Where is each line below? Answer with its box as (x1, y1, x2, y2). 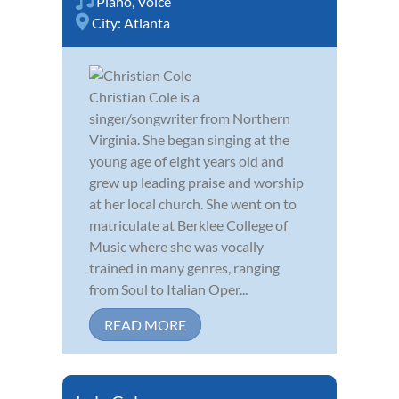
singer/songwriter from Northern (89, 110, 290, 127)
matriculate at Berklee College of (89, 216, 288, 234)
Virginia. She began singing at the (89, 131, 289, 149)
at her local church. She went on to (89, 195, 297, 213)
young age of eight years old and (89, 152, 284, 170)
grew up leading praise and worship (89, 174, 304, 191)
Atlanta (124, 14, 170, 32)
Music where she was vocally (89, 238, 264, 256)
